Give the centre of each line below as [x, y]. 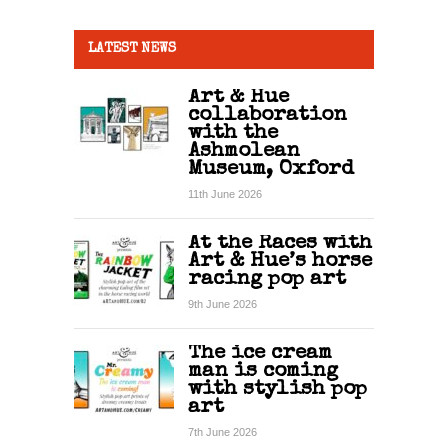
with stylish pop [277, 390]
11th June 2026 [225, 194]
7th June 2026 [222, 432]
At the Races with [280, 244]
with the [233, 134]
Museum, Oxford [271, 170]
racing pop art [267, 280]
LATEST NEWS [132, 49]
